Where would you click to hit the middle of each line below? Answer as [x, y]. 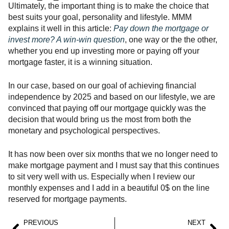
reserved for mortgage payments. [67, 199]
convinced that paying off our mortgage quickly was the [107, 108]
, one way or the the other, [171, 40]
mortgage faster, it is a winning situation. [80, 62]
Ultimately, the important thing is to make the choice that [108, 6]
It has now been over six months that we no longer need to [113, 154]
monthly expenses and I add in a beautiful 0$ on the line [109, 188]
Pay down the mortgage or [161, 29]
